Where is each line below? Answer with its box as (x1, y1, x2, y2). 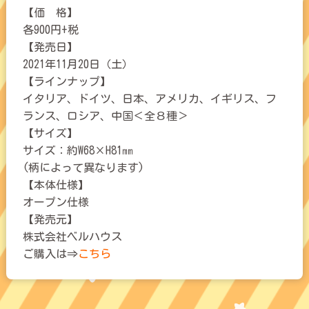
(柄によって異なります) (22, 161, 144, 173)
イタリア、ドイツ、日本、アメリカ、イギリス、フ (22, 92, 277, 104)
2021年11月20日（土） (22, 58, 133, 70)
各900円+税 (22, 23, 79, 35)
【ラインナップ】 (22, 75, 111, 87)
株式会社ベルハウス (22, 230, 122, 242)
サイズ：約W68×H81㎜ (22, 144, 133, 156)
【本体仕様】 (22, 179, 89, 190)
